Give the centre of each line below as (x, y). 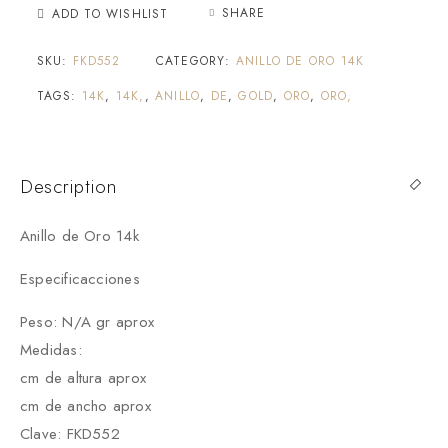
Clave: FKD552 (70, 433)
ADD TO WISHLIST (110, 13)
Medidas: (54, 349)
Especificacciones (80, 278)
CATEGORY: (195, 60)
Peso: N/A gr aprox (87, 321)
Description (69, 186)
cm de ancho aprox (85, 405)
